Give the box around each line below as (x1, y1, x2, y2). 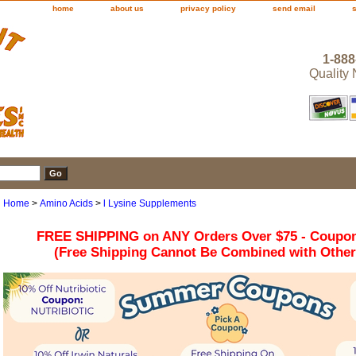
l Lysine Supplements (103, 198, 196, 210)
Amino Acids (40, 198, 93, 210)
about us (110, 4, 144, 13)
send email (273, 4, 315, 13)
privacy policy (180, 4, 236, 13)
